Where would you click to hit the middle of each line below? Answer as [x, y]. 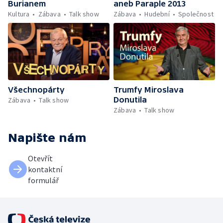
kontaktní [45, 169]
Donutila [130, 99]
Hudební [157, 14]
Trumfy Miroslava [149, 89]
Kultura [19, 14]
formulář [43, 180]
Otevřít [40, 158]
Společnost [196, 14]
